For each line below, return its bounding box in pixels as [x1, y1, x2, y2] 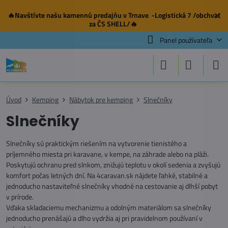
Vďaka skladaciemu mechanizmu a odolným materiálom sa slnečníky [6, 202, 211, 213]
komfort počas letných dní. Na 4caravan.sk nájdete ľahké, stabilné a [6, 170, 208, 181]
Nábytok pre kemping [69, 94, 133, 105]
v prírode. [6, 191, 34, 202]
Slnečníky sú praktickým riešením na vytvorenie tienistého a [6, 138, 187, 149]
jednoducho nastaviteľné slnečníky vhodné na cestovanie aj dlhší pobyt [6, 181, 218, 191]
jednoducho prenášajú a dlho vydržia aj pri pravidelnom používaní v [6, 213, 203, 223]
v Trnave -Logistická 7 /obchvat [122, 10, 220, 20]
